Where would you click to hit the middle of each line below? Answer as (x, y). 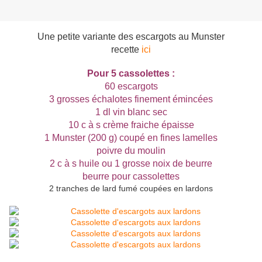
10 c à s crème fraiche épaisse (131, 125)
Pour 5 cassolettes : (131, 74)
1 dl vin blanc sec (131, 112)
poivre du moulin (131, 151)
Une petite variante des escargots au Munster (131, 37)
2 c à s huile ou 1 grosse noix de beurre (131, 164)
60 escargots (131, 87)
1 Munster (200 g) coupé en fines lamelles (131, 138)
